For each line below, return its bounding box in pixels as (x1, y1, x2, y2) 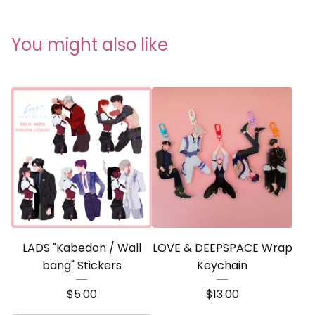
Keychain (197, 257, 247, 274)
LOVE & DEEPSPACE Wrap (152, 240, 292, 256)
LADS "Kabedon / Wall (22, 240, 141, 256)
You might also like (11, 33, 168, 56)
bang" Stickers (41, 257, 122, 274)
